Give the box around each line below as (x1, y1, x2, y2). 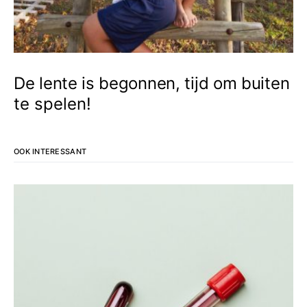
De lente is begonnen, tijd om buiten (14, 73, 290, 93)
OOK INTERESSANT (14, 147, 87, 156)
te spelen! (14, 94, 91, 114)
